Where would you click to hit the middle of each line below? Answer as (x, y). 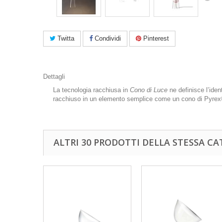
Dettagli (54, 76)
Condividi (107, 38)
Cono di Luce (149, 90)
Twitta (65, 38)
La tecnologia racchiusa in (91, 90)
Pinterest (155, 38)
